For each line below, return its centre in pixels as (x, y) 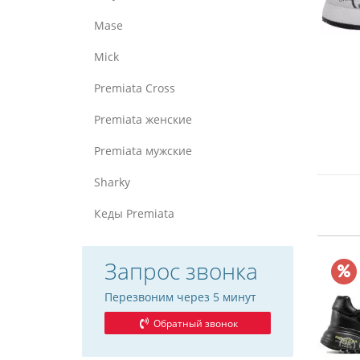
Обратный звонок (195, 323)
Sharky (112, 182)
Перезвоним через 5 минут (180, 297)
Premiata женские (143, 119)
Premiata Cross (135, 88)
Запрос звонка (181, 271)
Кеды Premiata (134, 213)
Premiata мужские (143, 151)
